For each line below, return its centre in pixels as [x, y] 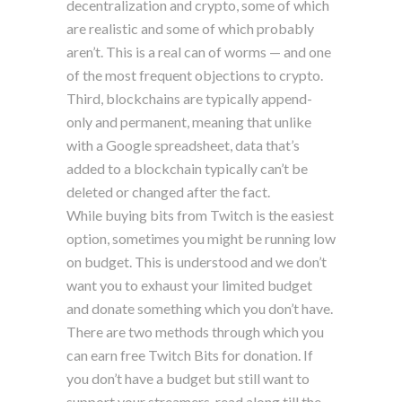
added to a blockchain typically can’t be [187, 168]
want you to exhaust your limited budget [189, 284]
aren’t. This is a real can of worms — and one [199, 51]
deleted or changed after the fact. [168, 191]
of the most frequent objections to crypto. [195, 74]
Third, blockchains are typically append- [189, 98]
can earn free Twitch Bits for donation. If [190, 354]
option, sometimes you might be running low [201, 238]
